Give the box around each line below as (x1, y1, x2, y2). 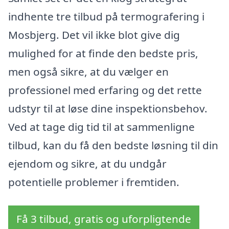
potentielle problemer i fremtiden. (8, 175, 179, 189)
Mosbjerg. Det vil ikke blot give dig (8, 28, 180, 42)
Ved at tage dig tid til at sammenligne (8, 120, 195, 134)
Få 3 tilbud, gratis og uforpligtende (16, 211, 191, 226)
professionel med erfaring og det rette (8, 83, 202, 97)
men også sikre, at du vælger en (8, 64, 169, 79)
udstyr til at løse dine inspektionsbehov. (8, 101, 208, 116)
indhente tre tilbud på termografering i (8, 9, 204, 24)
